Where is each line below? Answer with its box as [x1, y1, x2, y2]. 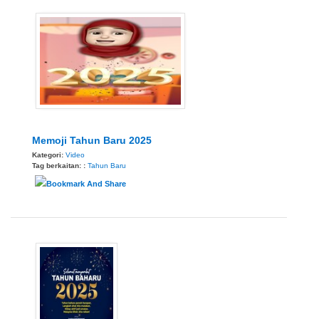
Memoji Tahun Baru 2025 [32, 134, 152, 146]
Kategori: [32, 150, 66, 159]
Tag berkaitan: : [32, 161, 88, 169]
